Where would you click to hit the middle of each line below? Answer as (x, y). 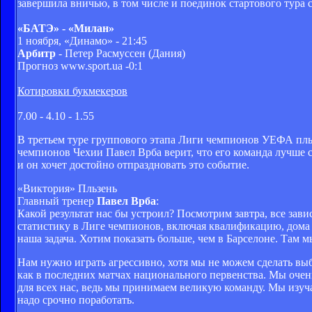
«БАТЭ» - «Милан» (66, 28)
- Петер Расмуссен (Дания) (120, 53)
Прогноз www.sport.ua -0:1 (80, 65)
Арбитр (37, 53)
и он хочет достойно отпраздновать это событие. (133, 164)
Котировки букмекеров (72, 91)
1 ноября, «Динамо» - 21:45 (82, 40)
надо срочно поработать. (76, 299)
